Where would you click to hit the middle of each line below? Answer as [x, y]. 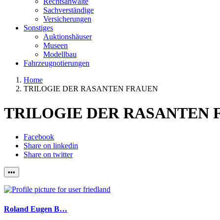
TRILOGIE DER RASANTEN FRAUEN [91, 89]
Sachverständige [69, 10]
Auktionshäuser [68, 37]
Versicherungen [67, 19]
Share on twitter [48, 155]
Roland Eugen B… [36, 209]
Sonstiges [38, 28]
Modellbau [60, 55]
